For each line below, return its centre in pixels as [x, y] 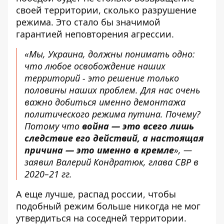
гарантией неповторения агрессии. [95, 34]
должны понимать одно [140, 54]
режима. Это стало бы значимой [88, 22]
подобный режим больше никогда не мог [108, 206]
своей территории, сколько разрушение [106, 10]
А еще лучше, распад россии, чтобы [96, 194]
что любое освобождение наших [95, 66]
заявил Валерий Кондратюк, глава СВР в [111, 162]
